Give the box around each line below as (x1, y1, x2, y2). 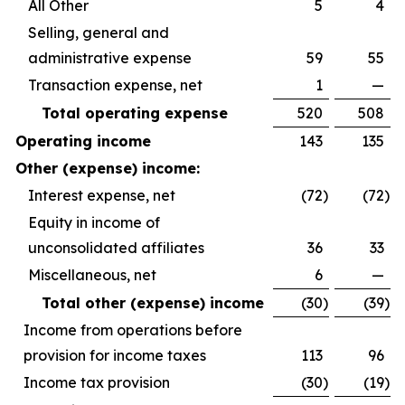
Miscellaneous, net (28, 266, 156, 284)
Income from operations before (24, 321, 242, 339)
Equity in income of (28, 213, 160, 231)
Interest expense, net (28, 186, 175, 204)
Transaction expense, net (28, 76, 202, 94)
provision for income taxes (24, 346, 206, 364)
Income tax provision (24, 373, 170, 391)
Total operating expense (42, 104, 228, 122)
